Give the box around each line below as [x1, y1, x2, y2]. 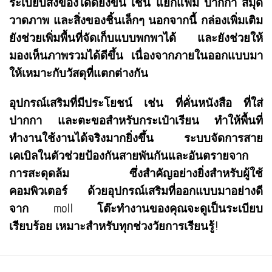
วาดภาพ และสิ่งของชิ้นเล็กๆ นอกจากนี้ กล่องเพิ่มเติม [9, 13, 263, 27]
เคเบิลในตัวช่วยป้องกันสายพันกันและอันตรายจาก [9, 149, 248, 163]
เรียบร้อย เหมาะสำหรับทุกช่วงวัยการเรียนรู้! [9, 219, 219, 233]
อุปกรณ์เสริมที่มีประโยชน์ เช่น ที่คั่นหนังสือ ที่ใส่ [9, 96, 263, 110]
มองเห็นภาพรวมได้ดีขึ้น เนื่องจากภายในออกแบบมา [9, 49, 263, 63]
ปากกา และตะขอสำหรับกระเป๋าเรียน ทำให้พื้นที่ [9, 114, 263, 127]
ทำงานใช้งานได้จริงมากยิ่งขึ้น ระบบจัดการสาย [9, 131, 263, 145]
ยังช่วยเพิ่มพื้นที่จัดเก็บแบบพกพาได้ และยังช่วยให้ [9, 31, 263, 45]
